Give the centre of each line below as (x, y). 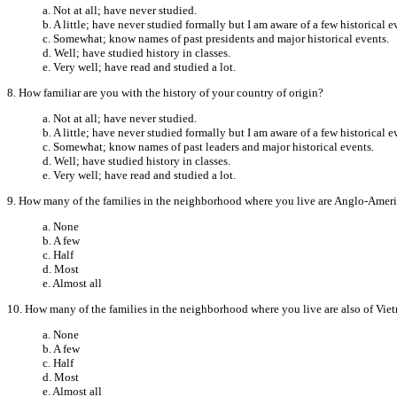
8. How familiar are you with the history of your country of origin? (165, 92)
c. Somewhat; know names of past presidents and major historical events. (216, 38)
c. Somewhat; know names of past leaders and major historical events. (208, 146)
